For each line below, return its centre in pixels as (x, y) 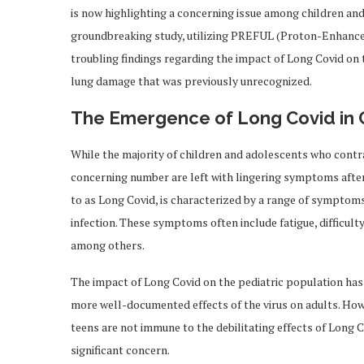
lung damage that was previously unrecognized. (191, 81)
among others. (108, 245)
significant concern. (120, 350)
